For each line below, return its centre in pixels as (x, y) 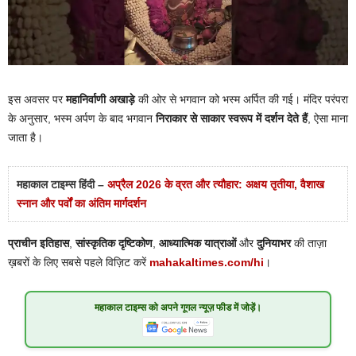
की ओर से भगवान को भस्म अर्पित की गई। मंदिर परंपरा (242, 100)
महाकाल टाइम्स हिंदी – (62, 185)
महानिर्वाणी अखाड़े (101, 100)
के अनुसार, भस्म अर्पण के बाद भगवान (82, 119)
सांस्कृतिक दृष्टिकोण (114, 244)
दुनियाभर (274, 244)
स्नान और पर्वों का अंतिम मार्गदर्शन (81, 204)
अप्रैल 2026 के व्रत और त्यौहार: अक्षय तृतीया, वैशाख (216, 185)
